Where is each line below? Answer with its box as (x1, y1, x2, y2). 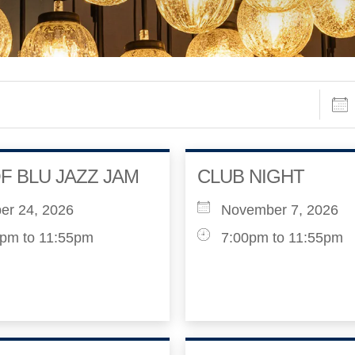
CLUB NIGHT (197, 166, 304, 187)
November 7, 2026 (221, 202, 338, 218)
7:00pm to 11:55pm (221, 230, 343, 246)
